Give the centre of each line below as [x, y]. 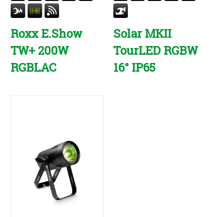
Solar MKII [142, 34]
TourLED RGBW [155, 51]
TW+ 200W [40, 51]
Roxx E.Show [47, 34]
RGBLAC [34, 68]
